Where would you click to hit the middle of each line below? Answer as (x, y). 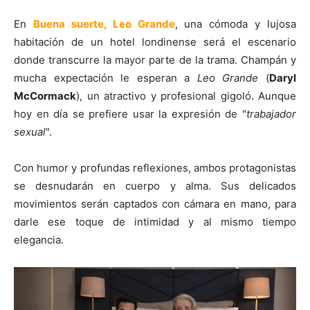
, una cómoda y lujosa (235, 24)
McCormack (45, 95)
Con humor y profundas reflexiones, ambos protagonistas (155, 167)
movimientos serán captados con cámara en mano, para (155, 203)
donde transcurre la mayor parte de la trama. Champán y (155, 60)
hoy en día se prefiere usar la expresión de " (130, 113)
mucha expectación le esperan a (106, 77)
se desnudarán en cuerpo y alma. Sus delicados (155, 185)
